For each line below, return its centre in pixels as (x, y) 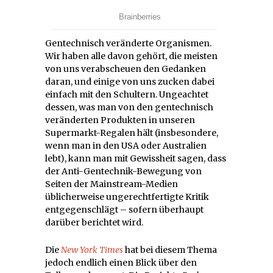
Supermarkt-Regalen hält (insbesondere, (132, 133)
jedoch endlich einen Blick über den (121, 262)
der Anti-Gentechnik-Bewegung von (123, 171)
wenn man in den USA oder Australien (126, 145)
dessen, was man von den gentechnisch (129, 107)
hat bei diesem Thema (170, 250)
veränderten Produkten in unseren (120, 120)
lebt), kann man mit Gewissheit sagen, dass (136, 158)
